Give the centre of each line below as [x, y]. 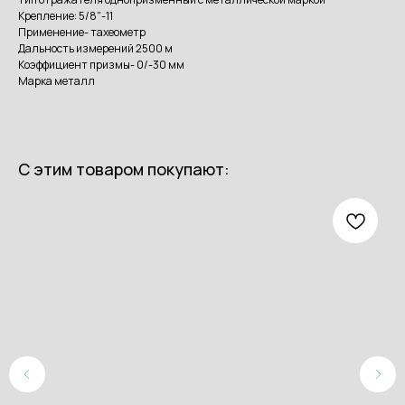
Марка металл [57, 81]
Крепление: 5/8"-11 [66, 16]
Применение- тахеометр [82, 33]
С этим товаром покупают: [124, 170]
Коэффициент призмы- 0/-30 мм [101, 65]
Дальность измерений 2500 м [95, 49]
